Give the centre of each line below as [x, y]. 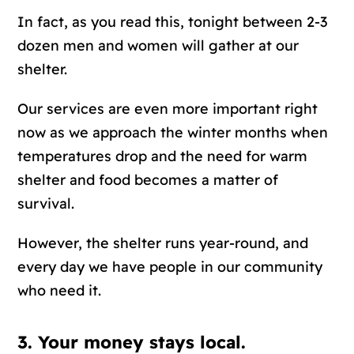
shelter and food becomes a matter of [148, 180]
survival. [46, 204]
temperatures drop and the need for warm [163, 156]
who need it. [60, 291]
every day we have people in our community [170, 267]
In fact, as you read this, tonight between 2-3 [173, 22]
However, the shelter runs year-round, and [163, 243]
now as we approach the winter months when [173, 133]
